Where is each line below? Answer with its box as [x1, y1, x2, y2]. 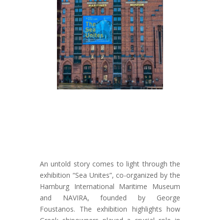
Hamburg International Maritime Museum [39, 181, 181, 191]
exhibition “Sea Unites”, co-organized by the [39, 170, 181, 180]
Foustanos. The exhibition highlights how [39, 204, 181, 214]
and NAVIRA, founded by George [39, 192, 181, 202]
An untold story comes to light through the [39, 159, 181, 168]
